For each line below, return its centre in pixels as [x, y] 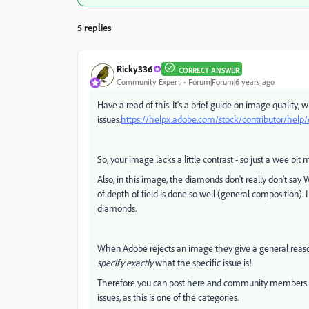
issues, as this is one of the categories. [168, 297]
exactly [140, 262]
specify [111, 262]
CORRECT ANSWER [209, 70]
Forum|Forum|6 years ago [231, 82]
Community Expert [149, 82]
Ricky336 [135, 69]
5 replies [94, 27]
